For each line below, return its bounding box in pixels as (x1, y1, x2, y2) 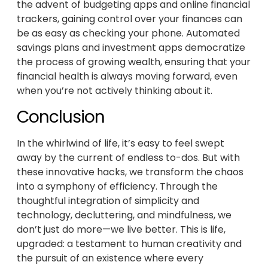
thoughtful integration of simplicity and (17, 193, 199, 208)
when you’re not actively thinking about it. (17, 84, 212, 98)
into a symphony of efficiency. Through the (17, 179, 218, 193)
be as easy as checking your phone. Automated (17, 26, 240, 41)
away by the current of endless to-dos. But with (17, 150, 240, 165)
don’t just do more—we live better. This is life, (17, 222, 226, 236)
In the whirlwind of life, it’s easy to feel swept (17, 136, 224, 150)
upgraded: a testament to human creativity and (17, 236, 242, 251)
